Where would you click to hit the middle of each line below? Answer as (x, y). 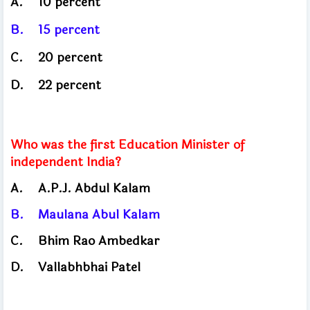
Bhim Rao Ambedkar (101, 240)
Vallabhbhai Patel (91, 267)
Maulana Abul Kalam (102, 214)
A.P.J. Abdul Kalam (94, 188)
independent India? (67, 162)
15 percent (69, 29)
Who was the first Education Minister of (127, 144)
